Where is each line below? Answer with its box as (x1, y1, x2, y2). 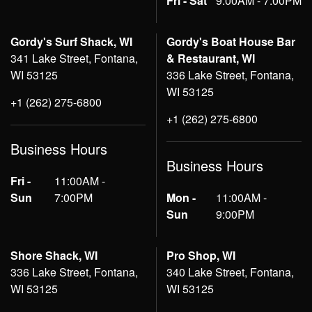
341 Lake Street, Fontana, (10, 50, 138, 67)
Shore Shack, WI (10, 247, 97, 264)
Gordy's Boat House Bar (166, 33, 295, 50)
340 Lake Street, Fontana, (166, 264, 294, 281)
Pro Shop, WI (166, 247, 235, 264)
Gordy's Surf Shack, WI (10, 33, 132, 50)
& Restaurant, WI (166, 50, 255, 67)
